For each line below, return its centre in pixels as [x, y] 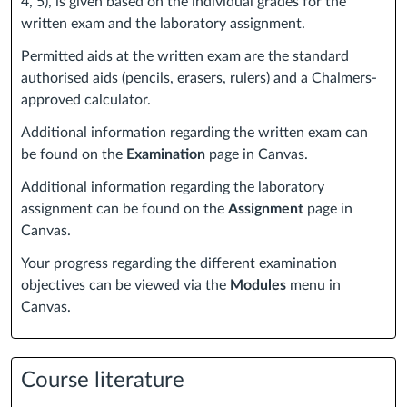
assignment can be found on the [124, 209]
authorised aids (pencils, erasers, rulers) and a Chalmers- [199, 79]
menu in [313, 286]
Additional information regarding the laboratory [173, 188]
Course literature [103, 381]
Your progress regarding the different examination [179, 264]
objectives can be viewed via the [125, 286]
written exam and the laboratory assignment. [163, 24]
